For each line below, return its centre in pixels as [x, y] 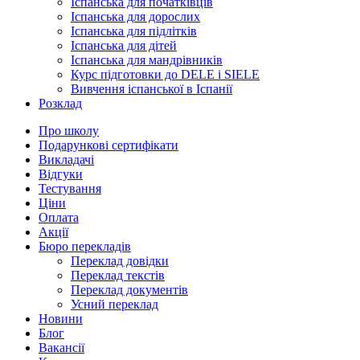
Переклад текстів [118, 275]
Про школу [69, 131]
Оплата [59, 217]
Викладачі [66, 160]
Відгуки [61, 174]
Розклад [60, 103]
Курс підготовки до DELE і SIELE [165, 74]
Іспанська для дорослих [135, 16]
